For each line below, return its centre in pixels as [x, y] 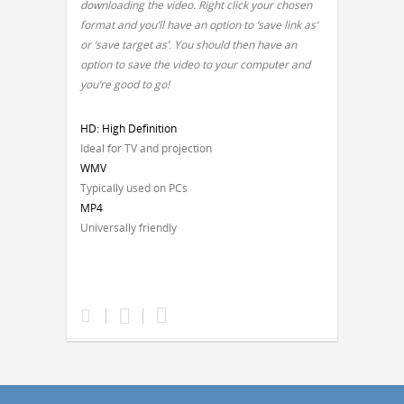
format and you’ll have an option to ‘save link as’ [199, 25]
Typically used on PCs [134, 188]
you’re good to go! [125, 85]
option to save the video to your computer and [195, 65]
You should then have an [235, 45]
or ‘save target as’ [124, 45]
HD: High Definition [129, 129]
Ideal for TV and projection [146, 149]
